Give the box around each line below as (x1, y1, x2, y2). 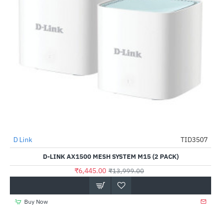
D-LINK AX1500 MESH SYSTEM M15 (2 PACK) (42, 152, 179, 161)
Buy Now (24, 198, 48, 205)
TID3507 (181, 135, 208, 144)
